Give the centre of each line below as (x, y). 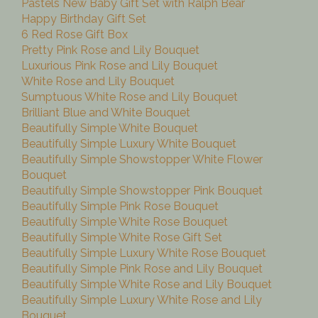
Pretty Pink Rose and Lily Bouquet (110, 50)
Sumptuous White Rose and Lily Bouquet (130, 97)
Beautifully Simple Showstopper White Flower (142, 160)
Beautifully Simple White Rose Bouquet (125, 222)
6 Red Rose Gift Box (75, 35)
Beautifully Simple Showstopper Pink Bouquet (142, 191)
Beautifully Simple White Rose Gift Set (122, 238)
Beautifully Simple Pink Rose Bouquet (120, 207)
